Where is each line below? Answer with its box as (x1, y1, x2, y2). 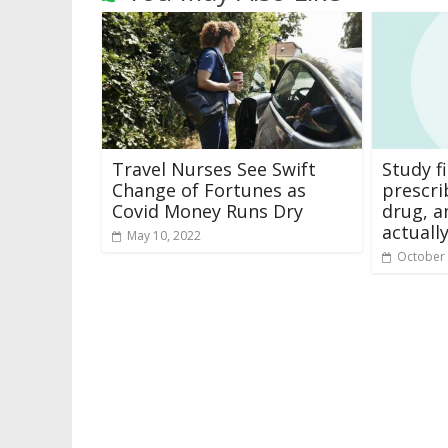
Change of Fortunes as (112, 177, 306, 202)
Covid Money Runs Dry (112, 198, 303, 223)
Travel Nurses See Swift (112, 156, 316, 181)
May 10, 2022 (127, 226, 201, 244)
